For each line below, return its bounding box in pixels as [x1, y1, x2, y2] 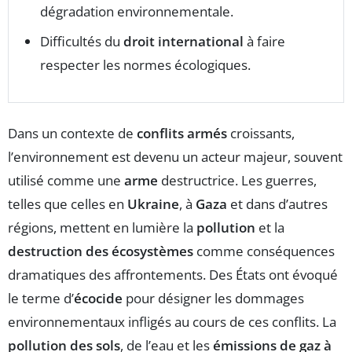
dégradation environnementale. [40, 2, 233, 20]
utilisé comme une [8, 170, 124, 189]
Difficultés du [40, 31, 123, 50]
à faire [244, 31, 285, 50]
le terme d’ [8, 288, 74, 307]
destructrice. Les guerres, [158, 170, 317, 189]
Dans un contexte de [8, 123, 137, 142]
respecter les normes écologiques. [40, 55, 251, 74]
